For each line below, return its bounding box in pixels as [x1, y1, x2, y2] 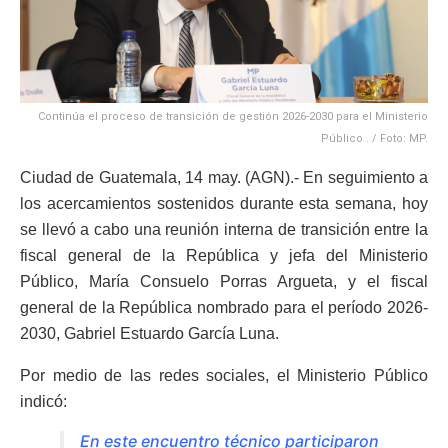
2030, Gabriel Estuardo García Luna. [20, 324, 279, 342]
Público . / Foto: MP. [321, 131, 428, 145]
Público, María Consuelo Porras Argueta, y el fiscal [20, 272, 428, 290]
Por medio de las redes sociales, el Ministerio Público [20, 366, 428, 384]
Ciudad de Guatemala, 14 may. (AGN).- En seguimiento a [20, 168, 428, 186]
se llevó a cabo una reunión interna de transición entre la [20, 220, 428, 238]
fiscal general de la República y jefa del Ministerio [20, 246, 428, 264]
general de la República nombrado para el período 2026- [20, 298, 428, 316]
